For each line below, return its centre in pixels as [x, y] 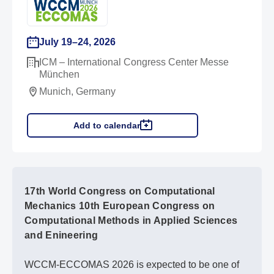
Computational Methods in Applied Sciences [131, 220]
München [59, 74]
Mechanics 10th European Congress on [120, 206]
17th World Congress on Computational [120, 191]
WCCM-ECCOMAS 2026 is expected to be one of [132, 264]
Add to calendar [106, 125]
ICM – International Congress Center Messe [134, 62]
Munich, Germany [77, 91]
